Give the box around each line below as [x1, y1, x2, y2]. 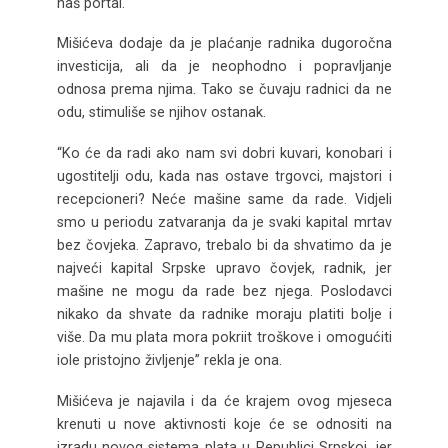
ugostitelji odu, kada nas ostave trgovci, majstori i [56, 168, 392, 185]
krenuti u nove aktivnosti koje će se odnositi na [56, 416, 392, 433]
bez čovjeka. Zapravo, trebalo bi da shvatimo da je [56, 237, 392, 254]
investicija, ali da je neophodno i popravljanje [56, 58, 392, 75]
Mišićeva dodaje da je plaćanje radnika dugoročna [56, 35, 392, 52]
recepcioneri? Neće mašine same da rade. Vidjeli [56, 191, 392, 208]
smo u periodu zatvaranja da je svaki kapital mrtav [56, 214, 392, 231]
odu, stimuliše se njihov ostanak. [56, 104, 266, 121]
